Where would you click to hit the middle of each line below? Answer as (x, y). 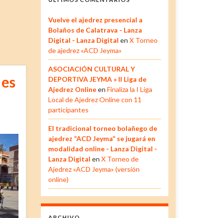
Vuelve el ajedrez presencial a (95, 19)
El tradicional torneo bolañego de (102, 128)
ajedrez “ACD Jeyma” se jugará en (101, 138)
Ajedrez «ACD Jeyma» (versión (94, 169)
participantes (68, 109)
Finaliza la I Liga (129, 89)
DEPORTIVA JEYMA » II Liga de (97, 79)
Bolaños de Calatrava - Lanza (95, 30)
